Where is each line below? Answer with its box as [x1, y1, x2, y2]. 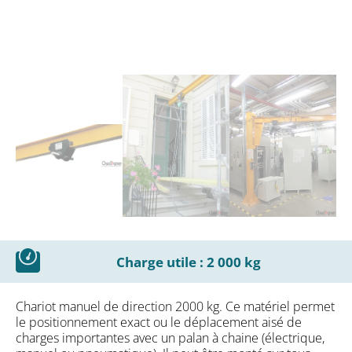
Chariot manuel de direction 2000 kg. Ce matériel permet [16, 297, 335, 315]
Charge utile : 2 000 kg [115, 252, 261, 271]
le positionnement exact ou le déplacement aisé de [16, 313, 302, 331]
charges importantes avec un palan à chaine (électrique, [16, 328, 324, 346]
